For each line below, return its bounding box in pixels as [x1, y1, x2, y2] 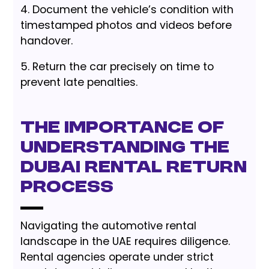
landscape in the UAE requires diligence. [20, 234, 231, 249]
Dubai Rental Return [20, 159, 247, 177]
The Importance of [20, 119, 225, 138]
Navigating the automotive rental [20, 219, 197, 234]
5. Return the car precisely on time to [20, 59, 214, 74]
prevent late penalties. [20, 74, 138, 89]
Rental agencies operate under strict [20, 250, 214, 265]
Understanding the [20, 139, 230, 157]
